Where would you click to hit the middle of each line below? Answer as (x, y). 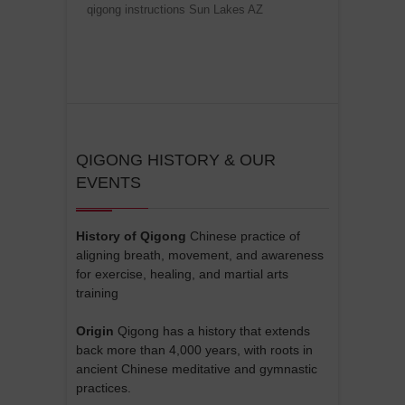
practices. (104, 388)
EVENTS (108, 183)
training (97, 293)
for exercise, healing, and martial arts (182, 274)
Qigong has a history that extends (212, 331)
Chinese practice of (243, 236)
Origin (95, 331)
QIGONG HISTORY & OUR (176, 160)
